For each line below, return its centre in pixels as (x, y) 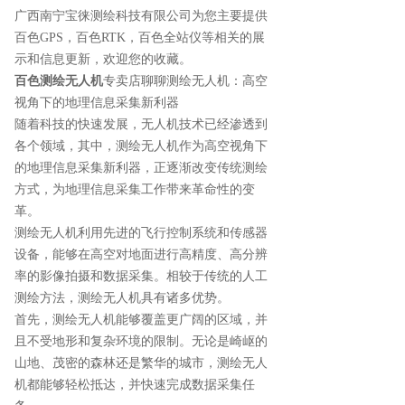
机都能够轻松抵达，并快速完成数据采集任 (135, 385)
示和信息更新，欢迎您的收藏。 (103, 60)
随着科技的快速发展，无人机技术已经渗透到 (141, 125)
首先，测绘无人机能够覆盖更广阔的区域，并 (141, 320)
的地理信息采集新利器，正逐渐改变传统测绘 (141, 168)
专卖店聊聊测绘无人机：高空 (185, 81)
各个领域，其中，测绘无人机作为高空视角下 (141, 146)
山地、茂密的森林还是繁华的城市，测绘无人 (141, 363)
